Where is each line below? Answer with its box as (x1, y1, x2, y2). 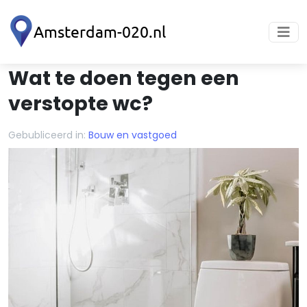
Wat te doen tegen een (8, 64, 239, 92)
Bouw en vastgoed (88, 128, 177, 142)
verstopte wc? (8, 90, 153, 117)
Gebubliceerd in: (8, 128, 86, 142)
